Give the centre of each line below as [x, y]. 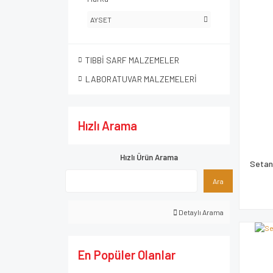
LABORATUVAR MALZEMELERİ [141, 79]
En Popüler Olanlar [127, 255]
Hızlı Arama [108, 126]
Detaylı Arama [200, 212]
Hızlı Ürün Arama [149, 157]
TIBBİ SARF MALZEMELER [132, 60]
